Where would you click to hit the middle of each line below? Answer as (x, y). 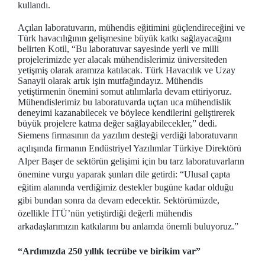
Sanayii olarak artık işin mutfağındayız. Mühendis (110, 81)
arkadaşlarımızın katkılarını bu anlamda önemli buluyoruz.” (128, 226)
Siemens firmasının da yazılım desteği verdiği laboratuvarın (128, 135)
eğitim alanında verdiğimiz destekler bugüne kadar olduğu (126, 187)
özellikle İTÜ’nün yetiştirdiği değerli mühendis (105, 213)
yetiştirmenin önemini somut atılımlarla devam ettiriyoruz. (125, 91)
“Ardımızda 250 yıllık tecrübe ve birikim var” (109, 251)
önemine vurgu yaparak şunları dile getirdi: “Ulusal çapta (124, 174)
